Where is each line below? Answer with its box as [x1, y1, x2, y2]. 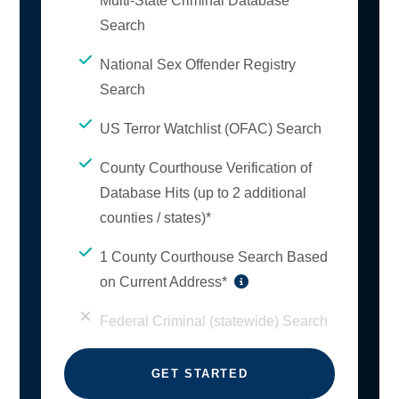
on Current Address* [100, 274, 227, 289]
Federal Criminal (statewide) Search [100, 313, 328, 329]
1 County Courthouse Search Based [100, 249, 328, 265]
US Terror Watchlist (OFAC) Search [100, 121, 322, 136]
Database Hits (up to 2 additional [100, 185, 306, 200]
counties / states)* [100, 210, 211, 225]
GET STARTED [151, 367, 248, 380]
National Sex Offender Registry [100, 57, 296, 72]
